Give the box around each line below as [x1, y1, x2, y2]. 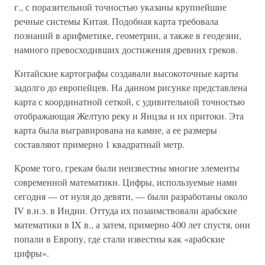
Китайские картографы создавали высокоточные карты [14, 66, 238, 79]
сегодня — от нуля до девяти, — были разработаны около [14, 189, 247, 202]
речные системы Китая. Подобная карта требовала [14, 14, 218, 27]
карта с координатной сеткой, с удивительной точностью [14, 95, 245, 108]
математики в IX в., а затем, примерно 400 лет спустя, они [14, 218, 250, 231]
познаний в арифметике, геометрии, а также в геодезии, [14, 28, 241, 41]
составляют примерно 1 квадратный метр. [14, 137, 185, 150]
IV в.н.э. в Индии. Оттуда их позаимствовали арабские [14, 203, 237, 216]
